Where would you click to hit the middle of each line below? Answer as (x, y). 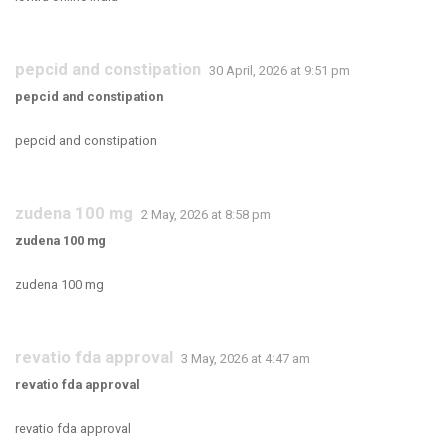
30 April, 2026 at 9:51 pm (279, 70)
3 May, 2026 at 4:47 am (245, 358)
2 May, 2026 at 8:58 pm (206, 214)
